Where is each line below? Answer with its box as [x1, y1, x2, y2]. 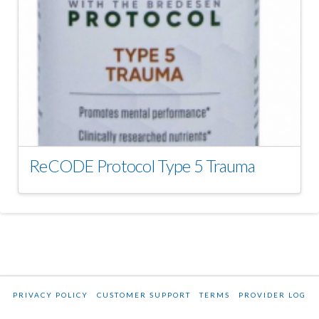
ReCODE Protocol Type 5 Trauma [29, 155, 256, 176]
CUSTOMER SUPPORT [97, 291, 191, 300]
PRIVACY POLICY [13, 291, 88, 300]
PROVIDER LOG [239, 291, 306, 300]
